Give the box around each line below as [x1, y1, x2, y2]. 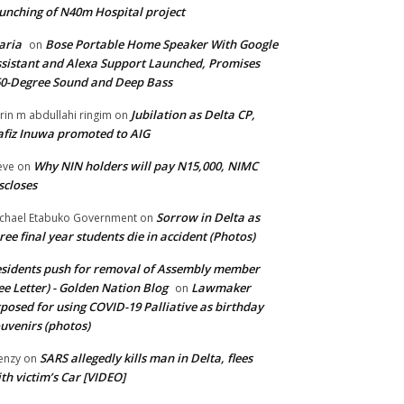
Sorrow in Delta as [156, 209, 260, 226]
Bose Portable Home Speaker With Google [45, 36, 278, 53]
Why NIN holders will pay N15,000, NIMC [33, 158, 258, 175]
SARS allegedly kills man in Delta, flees [40, 350, 252, 367]
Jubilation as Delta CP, [131, 106, 255, 124]
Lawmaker [191, 280, 251, 297]
